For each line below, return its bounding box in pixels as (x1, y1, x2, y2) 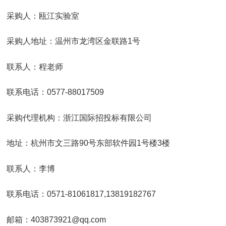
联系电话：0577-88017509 (7, 88, 104, 97)
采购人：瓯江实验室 (7, 11, 79, 20)
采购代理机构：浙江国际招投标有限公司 (7, 113, 152, 122)
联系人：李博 (7, 164, 55, 173)
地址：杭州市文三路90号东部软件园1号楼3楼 (7, 139, 170, 148)
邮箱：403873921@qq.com (7, 215, 106, 224)
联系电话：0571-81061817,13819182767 (7, 190, 156, 199)
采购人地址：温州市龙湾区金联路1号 (7, 37, 140, 46)
